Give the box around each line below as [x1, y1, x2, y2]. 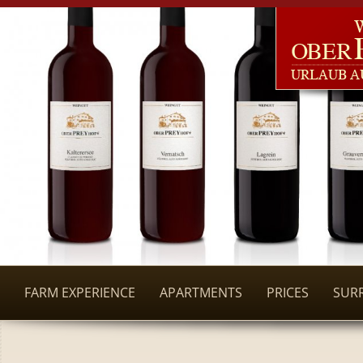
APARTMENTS [160, 284, 242, 302]
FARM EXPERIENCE [24, 284, 135, 302]
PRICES [267, 284, 309, 302]
